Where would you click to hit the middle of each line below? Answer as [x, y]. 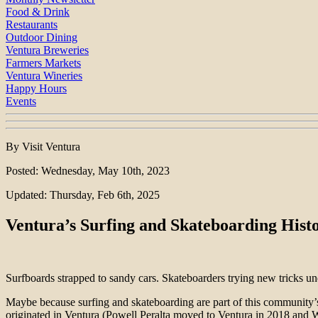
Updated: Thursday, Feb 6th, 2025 [83, 195]
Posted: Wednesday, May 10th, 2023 [88, 171]
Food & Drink [38, 12]
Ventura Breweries [47, 50]
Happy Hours [36, 89]
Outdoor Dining [42, 38]
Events [21, 102]
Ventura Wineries [44, 76]
